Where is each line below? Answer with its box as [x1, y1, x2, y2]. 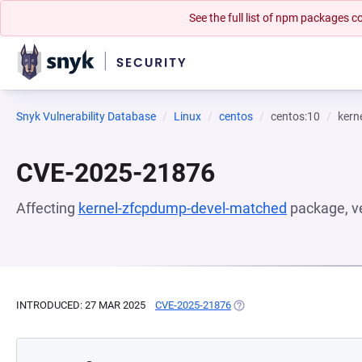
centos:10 [271, 110, 320, 123]
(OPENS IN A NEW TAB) [231, 299, 342, 311]
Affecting [16, 200, 78, 217]
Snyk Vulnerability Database [16, 110, 156, 123]
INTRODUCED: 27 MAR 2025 [16, 299, 145, 311]
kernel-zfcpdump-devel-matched [78, 200, 287, 217]
